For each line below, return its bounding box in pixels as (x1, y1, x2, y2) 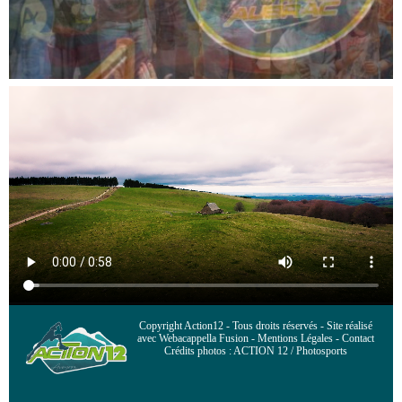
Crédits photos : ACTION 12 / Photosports (164, 344, 348, 357)
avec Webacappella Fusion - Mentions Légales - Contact (137, 331, 375, 345)
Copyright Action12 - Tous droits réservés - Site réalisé (139, 319, 373, 332)
